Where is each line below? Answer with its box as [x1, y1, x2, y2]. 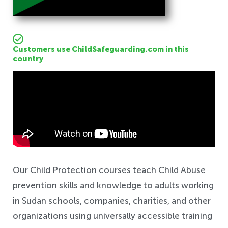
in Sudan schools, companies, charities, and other [13, 195, 211, 206]
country [13, 54, 43, 64]
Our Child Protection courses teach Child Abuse [13, 165, 206, 176]
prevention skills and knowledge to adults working [13, 180, 214, 191]
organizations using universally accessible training [13, 211, 212, 221]
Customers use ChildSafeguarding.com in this [13, 45, 189, 54]
